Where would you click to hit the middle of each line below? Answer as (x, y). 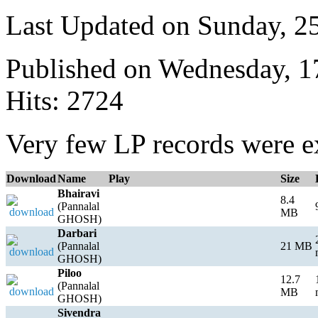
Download (31, 179)
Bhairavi (78, 194)
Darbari (77, 234)
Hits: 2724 (65, 101)
